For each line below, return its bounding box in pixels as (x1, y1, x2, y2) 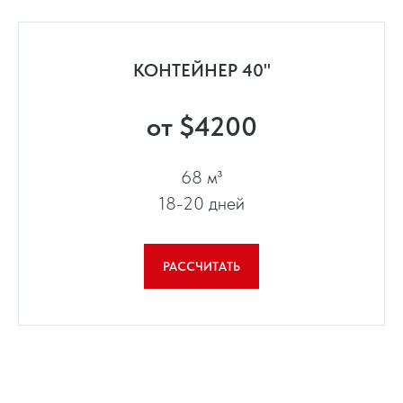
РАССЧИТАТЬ (163, 258, 240, 273)
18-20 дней (158, 193, 245, 215)
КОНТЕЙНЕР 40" (132, 59, 271, 82)
